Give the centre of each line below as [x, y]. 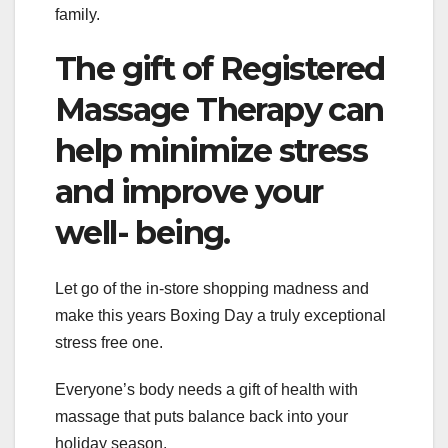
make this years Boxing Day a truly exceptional [220, 316]
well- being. [142, 232]
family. [77, 14]
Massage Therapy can [219, 109]
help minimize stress [211, 150]
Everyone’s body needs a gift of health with [206, 390]
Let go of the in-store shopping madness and [212, 289]
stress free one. [109, 343]
